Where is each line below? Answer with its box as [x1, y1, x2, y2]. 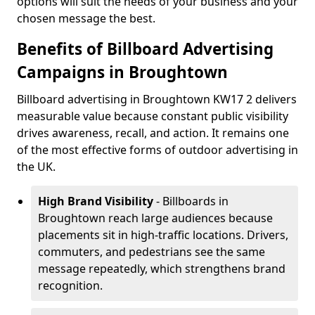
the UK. [17, 159, 56, 174]
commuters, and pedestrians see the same [38, 244, 265, 259]
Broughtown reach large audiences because [38, 210, 273, 226]
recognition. [38, 278, 103, 293]
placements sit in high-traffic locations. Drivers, [38, 227, 288, 243]
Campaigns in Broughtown [17, 61, 228, 83]
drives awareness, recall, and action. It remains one [17, 125, 289, 141]
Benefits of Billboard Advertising [17, 38, 274, 60]
